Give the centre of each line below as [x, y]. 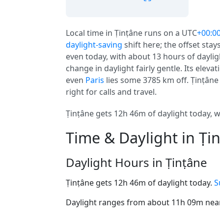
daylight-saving [94, 45]
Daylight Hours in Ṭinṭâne [137, 162]
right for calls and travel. [111, 92]
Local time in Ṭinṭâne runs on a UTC [131, 33]
